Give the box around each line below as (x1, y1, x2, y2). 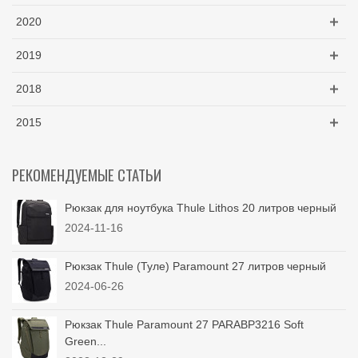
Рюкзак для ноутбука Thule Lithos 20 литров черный (65, 201, 336, 215)
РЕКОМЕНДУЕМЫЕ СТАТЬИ (12, 164, 161, 186)
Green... (65, 335, 106, 348)
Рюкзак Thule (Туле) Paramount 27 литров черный (65, 260, 326, 273)
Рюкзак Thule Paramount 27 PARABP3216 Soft (65, 318, 304, 332)
